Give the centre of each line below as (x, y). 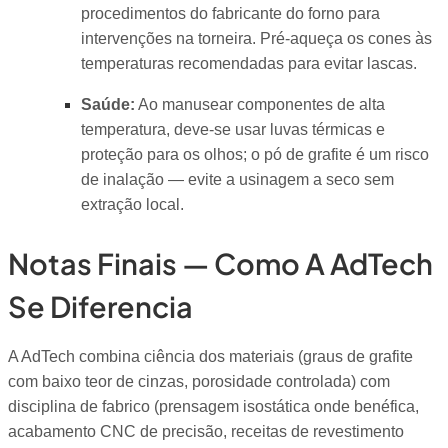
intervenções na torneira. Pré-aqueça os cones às (256, 38)
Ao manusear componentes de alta (259, 105)
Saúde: (107, 105)
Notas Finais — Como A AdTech (220, 262)
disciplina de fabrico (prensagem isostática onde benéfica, (213, 407)
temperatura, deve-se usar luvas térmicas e (232, 130)
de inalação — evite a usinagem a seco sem (237, 180)
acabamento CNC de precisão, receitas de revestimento (206, 432)
